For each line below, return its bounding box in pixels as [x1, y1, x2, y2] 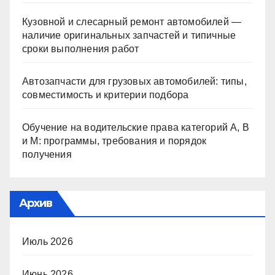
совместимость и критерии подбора [22, 89, 189, 100]
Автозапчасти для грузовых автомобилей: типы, [22, 76, 247, 87]
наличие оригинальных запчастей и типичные [22, 29, 236, 41]
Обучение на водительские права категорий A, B [22, 122, 249, 133]
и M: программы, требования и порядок [22, 135, 207, 146]
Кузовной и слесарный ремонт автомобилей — [22, 16, 242, 27]
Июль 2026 [22, 236, 73, 247]
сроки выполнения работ [22, 43, 139, 54]
